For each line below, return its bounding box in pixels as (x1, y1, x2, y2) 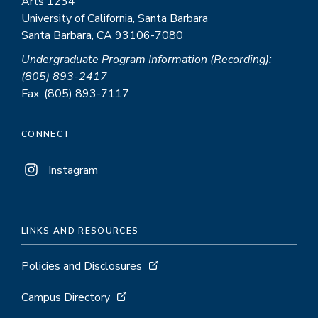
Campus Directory (21, 290, 110, 305)
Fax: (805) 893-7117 (21, 86, 129, 102)
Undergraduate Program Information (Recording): (21, 52, 272, 67)
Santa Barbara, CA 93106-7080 (21, 28, 183, 43)
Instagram (48, 163, 98, 178)
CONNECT (21, 128, 71, 140)
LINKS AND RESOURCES (21, 225, 139, 236)
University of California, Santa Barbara (21, 11, 208, 26)
